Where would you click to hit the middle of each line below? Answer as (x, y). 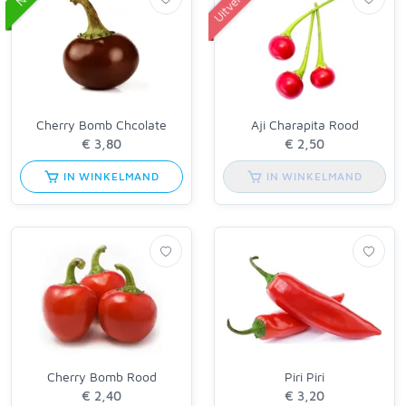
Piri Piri (304, 377)
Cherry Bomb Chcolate (101, 124)
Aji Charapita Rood (304, 124)
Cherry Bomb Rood (101, 377)
